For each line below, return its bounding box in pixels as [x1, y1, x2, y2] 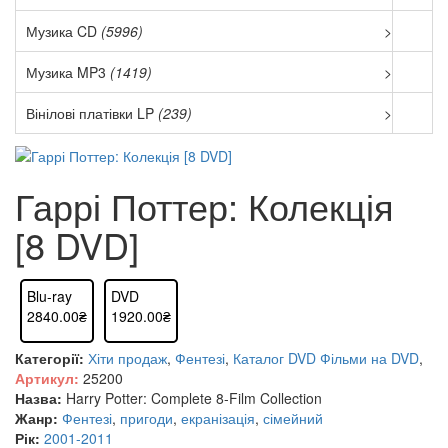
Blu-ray [27, 286, 72, 306]
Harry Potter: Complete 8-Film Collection [62, 388, 322, 408]
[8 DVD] [15, 219, 139, 270]
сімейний [263, 408, 323, 428]
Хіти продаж [88, 348, 167, 368]
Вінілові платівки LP [26, 102, 158, 123]
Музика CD [26, 20, 101, 41]
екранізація [181, 408, 255, 428]
